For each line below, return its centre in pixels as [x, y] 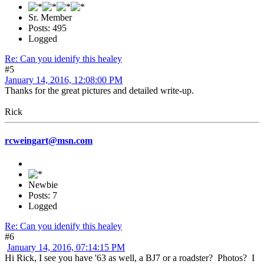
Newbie [43, 185]
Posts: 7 [43, 196]
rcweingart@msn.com [49, 141]
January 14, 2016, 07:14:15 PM [66, 247]
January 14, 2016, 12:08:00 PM [64, 80]
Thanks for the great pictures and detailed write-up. [99, 90]
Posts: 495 [47, 28]
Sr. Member [50, 17]
